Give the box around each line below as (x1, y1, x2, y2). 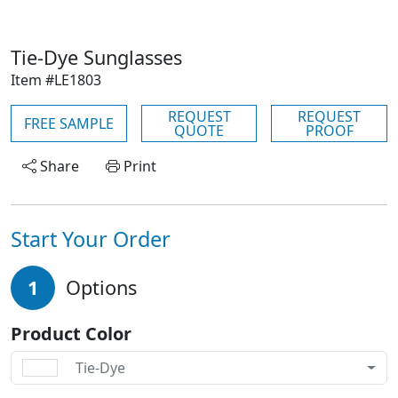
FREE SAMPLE (23, 114, 114, 133)
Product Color (11, 322, 131, 346)
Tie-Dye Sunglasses (11, 44, 182, 70)
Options (66, 275, 137, 300)
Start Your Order (11, 225, 171, 253)
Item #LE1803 (11, 70, 101, 90)
